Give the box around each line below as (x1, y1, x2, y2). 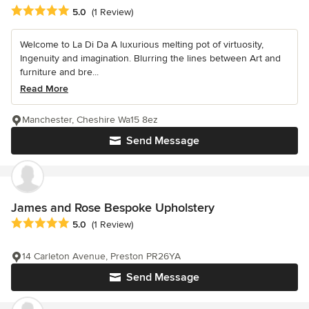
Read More (20, 82, 68, 94)
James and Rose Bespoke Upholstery (11, 199, 215, 215)
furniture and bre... (20, 66, 99, 78)
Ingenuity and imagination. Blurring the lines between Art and (20, 52, 281, 64)
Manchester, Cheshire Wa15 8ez (22, 113, 158, 126)
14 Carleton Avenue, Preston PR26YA (22, 250, 181, 263)
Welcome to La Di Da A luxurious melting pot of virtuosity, (20, 38, 263, 50)
